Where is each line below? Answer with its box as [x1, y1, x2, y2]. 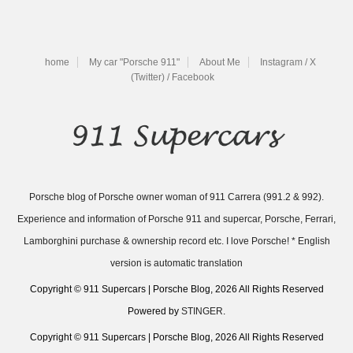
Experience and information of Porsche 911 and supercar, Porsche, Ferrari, [17, 214, 336, 225]
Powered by [128, 306, 181, 318]
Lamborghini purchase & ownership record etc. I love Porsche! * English [23, 236, 330, 247]
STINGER [181, 306, 223, 318]
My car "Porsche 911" [89, 56, 180, 68]
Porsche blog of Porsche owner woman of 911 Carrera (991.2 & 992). [29, 191, 324, 203]
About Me [199, 56, 240, 68]
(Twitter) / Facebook [131, 71, 214, 83]
